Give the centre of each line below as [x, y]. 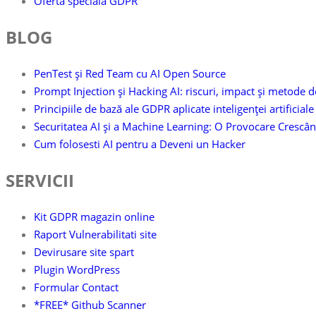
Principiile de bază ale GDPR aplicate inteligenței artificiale [174, 109]
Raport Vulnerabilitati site [95, 234]
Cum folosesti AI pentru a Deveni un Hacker [140, 144]
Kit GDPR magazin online [94, 217]
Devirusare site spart [84, 252]
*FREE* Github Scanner [90, 305]
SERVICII [40, 180]
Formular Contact [76, 287]
